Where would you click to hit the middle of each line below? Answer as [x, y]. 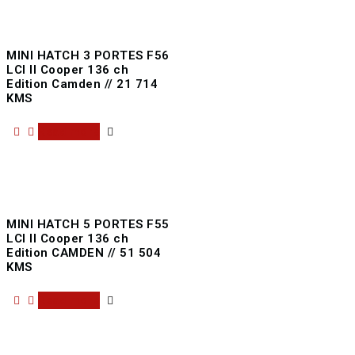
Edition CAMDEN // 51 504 [84, 253]
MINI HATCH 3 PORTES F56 [88, 56]
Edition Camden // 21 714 [82, 84]
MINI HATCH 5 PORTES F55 [88, 225]
